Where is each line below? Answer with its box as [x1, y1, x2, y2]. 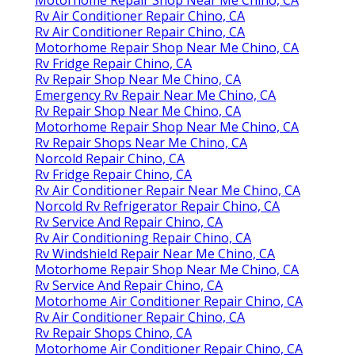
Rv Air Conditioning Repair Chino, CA [35, 229, 251, 247]
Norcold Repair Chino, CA [35, 150, 185, 168]
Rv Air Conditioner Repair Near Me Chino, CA [35, 181, 300, 200]
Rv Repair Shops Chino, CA [35, 324, 192, 342]
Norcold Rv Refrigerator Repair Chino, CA [35, 197, 280, 216]
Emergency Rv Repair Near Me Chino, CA [35, 86, 276, 105]
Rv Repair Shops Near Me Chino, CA [35, 134, 247, 152]
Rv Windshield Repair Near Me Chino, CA [35, 245, 275, 263]
